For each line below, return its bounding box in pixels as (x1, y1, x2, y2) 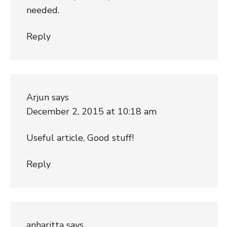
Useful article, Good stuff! (26, 131, 134, 144)
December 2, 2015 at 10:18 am (26, 105, 157, 118)
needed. (26, 4, 59, 16)
